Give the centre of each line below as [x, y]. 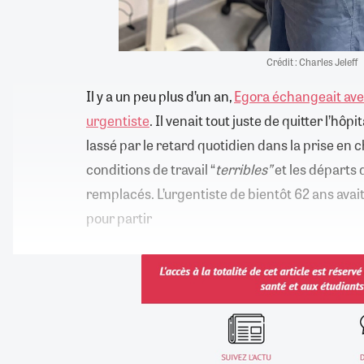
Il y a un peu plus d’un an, [160, 95]
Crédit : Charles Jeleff [312, 61]
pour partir [119, 217]
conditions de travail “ [151, 169]
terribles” [244, 169]
